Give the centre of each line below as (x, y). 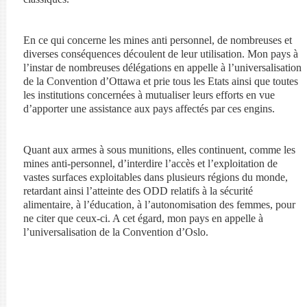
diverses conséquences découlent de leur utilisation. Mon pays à (160, 54)
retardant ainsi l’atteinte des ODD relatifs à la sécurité (138, 191)
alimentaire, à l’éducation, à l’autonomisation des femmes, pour (159, 205)
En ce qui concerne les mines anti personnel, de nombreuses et (157, 40)
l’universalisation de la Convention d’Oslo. (115, 232)
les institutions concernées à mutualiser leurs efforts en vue (149, 95)
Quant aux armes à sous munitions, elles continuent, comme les (159, 150)
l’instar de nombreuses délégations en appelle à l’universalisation (162, 67)
